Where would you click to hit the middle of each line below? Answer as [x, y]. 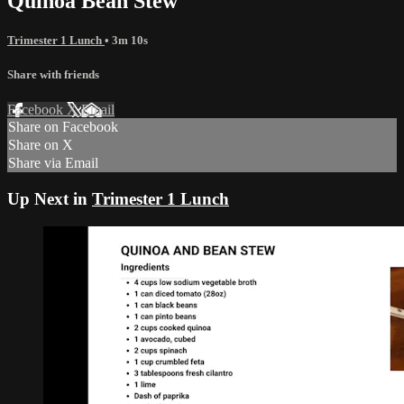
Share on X [41, 145]
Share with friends [53, 74]
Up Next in [50, 198]
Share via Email [53, 163]
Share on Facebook [63, 127]
